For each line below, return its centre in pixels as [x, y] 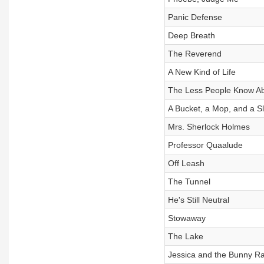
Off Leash [186, 163]
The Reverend [194, 54]
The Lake [185, 236]
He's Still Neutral [198, 200]
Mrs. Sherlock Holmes [209, 127]
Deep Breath [191, 35]
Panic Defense [195, 17]
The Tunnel [189, 181]
